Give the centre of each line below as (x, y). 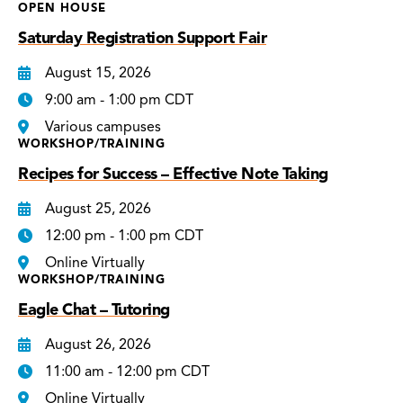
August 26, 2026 (98, 344)
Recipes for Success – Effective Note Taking (173, 173)
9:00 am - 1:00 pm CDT (119, 99)
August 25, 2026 (98, 208)
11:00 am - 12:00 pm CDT (127, 371)
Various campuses (103, 126)
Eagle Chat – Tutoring (94, 309)
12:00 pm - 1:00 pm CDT (124, 235)
